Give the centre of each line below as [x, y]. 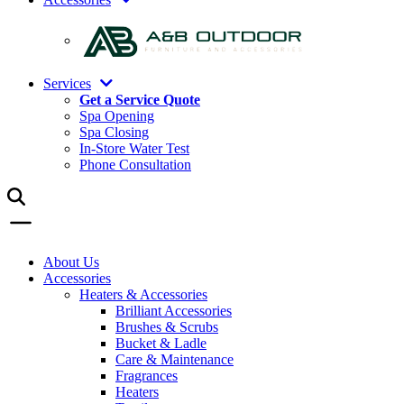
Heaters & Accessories [143, 294]
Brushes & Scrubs [167, 327]
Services [67, 83]
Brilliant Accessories [174, 311]
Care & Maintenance [174, 359]
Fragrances [147, 376]
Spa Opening [117, 116]
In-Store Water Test [134, 148]
